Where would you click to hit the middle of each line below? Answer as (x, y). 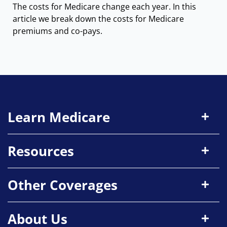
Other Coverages (63, 185)
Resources (41, 151)
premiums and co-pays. (58, 31)
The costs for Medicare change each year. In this (104, 7)
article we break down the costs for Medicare (98, 19)
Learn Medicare (59, 117)
